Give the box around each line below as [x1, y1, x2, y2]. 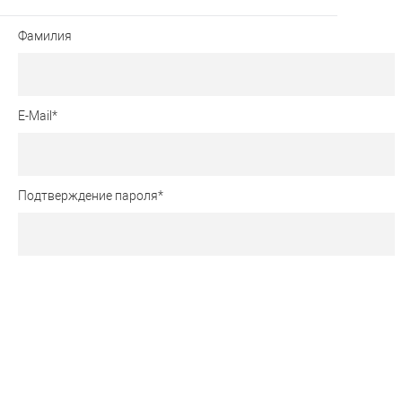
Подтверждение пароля [18, 188, 158, 204]
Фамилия [18, 29, 72, 44]
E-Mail [18, 109, 52, 124]
